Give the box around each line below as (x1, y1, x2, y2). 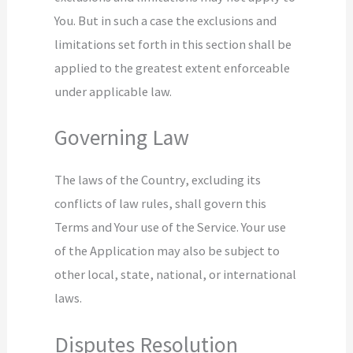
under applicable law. (54, 84, 173, 100)
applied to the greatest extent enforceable (54, 60, 291, 76)
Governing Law (54, 124, 190, 152)
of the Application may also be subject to (54, 243, 281, 259)
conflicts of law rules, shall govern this (54, 195, 267, 212)
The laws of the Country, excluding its (54, 172, 262, 188)
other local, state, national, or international (54, 266, 297, 283)
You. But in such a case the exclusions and (54, 13, 277, 29)
